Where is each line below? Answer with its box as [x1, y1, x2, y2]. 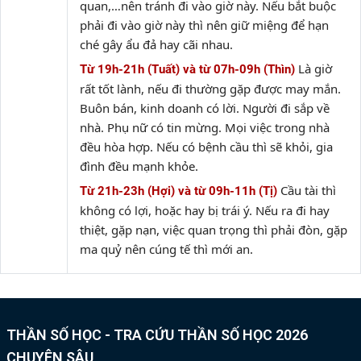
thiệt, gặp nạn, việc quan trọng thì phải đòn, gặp [80, 222, 347, 238]
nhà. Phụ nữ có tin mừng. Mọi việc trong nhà [80, 119, 330, 135]
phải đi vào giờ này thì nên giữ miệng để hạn [80, 17, 329, 33]
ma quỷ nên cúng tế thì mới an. [80, 241, 253, 257]
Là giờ [298, 60, 332, 77]
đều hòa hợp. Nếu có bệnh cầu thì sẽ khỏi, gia [80, 139, 333, 155]
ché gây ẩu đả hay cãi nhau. [80, 36, 233, 52]
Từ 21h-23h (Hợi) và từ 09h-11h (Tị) [80, 184, 277, 198]
